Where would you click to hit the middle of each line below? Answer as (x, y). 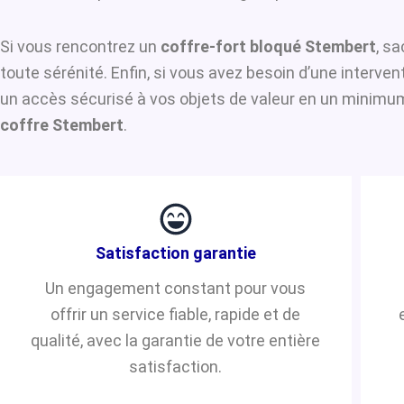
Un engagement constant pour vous (176, 288)
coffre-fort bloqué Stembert (268, 46)
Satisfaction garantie (175, 252)
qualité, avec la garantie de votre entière (176, 340)
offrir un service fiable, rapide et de (176, 314)
